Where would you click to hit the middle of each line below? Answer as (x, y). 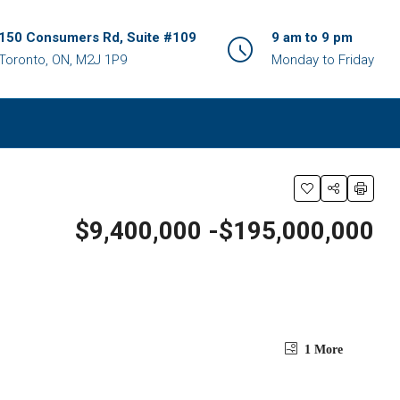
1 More (321, 350)
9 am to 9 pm (312, 37)
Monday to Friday (323, 60)
